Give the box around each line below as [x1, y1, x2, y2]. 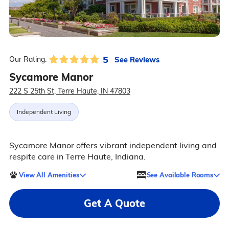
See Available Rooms [146, 170, 214, 179]
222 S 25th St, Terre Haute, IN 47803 [9, 86, 130, 96]
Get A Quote [84, 197, 145, 210]
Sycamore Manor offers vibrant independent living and [9, 140, 217, 151]
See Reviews [114, 54, 159, 64]
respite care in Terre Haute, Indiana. [9, 151, 146, 162]
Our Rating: [9, 55, 47, 64]
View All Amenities [18, 170, 79, 179]
